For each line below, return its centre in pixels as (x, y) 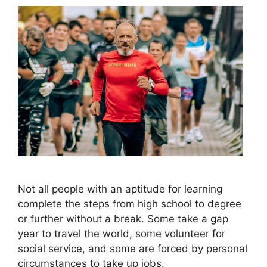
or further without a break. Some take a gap (123, 218)
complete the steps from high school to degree (130, 204)
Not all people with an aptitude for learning (120, 189)
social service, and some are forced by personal (133, 248)
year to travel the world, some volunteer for (122, 233)
